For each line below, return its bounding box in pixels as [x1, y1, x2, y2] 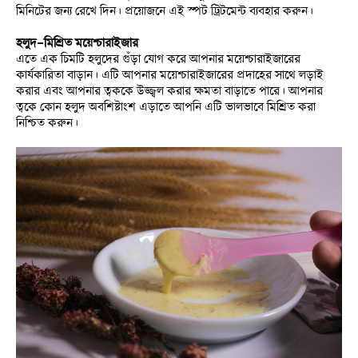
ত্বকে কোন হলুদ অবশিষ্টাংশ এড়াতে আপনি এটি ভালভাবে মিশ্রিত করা [16, 97, 316, 115]
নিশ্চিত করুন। [16, 113, 78, 131]
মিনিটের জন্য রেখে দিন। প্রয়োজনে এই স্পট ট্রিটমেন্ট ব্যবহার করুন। [16, 2, 313, 19]
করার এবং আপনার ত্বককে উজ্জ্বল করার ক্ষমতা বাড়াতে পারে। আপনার [16, 82, 323, 99]
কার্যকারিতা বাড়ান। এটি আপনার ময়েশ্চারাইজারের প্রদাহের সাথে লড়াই [16, 66, 324, 83]
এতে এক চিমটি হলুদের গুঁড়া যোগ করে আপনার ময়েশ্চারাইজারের [16, 50, 300, 67]
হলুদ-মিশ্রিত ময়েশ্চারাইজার [16, 34, 138, 51]
